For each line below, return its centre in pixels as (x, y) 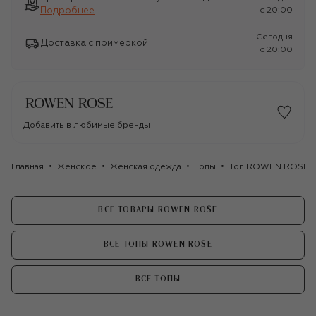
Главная (28, 167)
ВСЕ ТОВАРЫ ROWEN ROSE (158, 210)
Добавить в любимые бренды (87, 125)
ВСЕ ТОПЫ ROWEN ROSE (158, 245)
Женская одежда (146, 167)
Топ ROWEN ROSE (269, 167)
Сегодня (274, 37)
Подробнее (67, 11)
